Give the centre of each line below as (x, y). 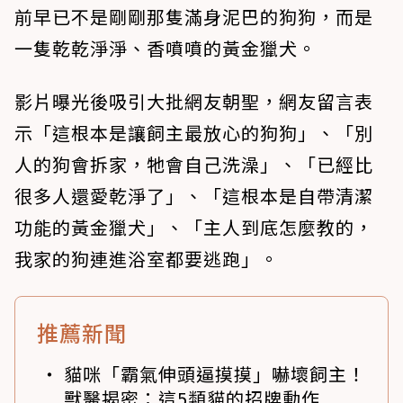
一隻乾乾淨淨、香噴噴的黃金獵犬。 (166, 48)
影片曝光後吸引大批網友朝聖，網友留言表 (194, 101)
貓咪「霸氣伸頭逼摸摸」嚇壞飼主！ (215, 373)
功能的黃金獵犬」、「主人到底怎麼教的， (194, 227)
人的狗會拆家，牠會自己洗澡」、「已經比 (194, 164)
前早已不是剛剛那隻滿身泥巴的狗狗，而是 (194, 16)
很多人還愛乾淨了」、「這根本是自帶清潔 (194, 195)
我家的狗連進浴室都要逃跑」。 (147, 258)
